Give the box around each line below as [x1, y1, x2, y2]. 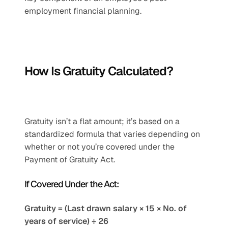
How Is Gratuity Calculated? [24, 63, 173, 79]
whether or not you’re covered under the [24, 141, 175, 152]
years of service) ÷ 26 [24, 216, 108, 226]
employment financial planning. [24, 6, 141, 16]
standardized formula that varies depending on [24, 129, 200, 139]
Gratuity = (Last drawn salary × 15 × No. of [24, 203, 187, 214]
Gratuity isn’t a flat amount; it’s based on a [24, 116, 180, 127]
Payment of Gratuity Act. [24, 154, 115, 165]
